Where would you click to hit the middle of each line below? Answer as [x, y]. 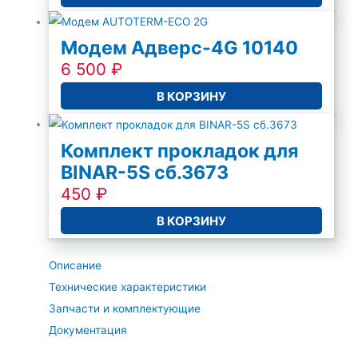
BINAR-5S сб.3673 [145, 173]
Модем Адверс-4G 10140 [180, 48]
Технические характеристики [128, 286]
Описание [76, 265]
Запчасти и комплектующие [125, 308]
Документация [88, 330]
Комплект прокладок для [180, 151]
